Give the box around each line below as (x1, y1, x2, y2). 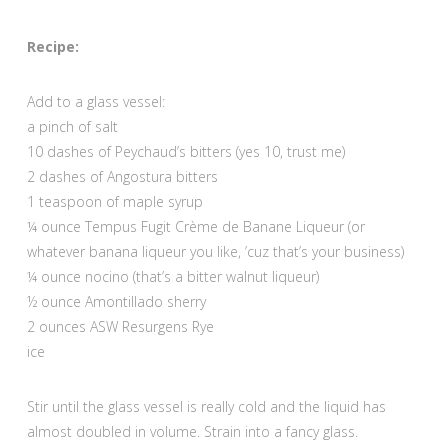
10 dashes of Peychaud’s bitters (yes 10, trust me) (26, 142, 345, 162)
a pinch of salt (26, 117, 118, 137)
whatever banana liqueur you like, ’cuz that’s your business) (26, 242, 404, 262)
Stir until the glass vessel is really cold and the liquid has (26, 397, 386, 417)
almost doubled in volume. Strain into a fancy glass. (26, 422, 358, 442)
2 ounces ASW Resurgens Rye (26, 317, 214, 337)
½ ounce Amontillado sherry (26, 292, 206, 312)
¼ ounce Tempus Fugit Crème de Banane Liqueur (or (26, 217, 365, 237)
